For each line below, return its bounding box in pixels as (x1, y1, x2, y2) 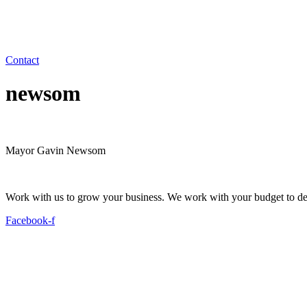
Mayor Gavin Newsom (5, 144, 106, 156)
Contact (5, 53, 39, 66)
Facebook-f (5, 214, 55, 226)
